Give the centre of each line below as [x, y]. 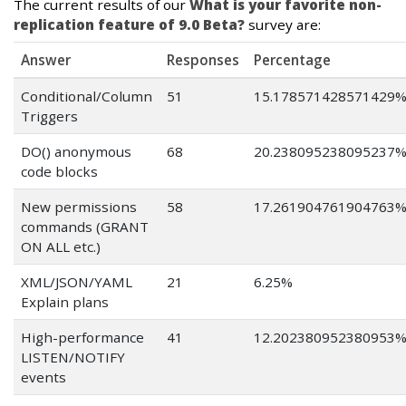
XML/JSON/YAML [77, 282]
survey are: [283, 25]
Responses [203, 60]
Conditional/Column [87, 97]
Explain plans [65, 302]
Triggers [49, 116]
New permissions [79, 207]
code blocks [59, 172]
